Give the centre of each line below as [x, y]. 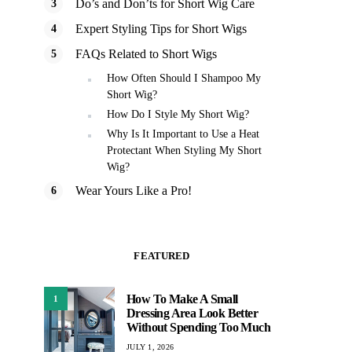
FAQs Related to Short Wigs [146, 54]
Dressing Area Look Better [192, 313]
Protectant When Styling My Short [184, 150]
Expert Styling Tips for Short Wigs [161, 29]
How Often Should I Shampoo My [184, 78]
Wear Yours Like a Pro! [134, 191]
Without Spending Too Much [198, 327]
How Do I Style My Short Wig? [178, 114]
